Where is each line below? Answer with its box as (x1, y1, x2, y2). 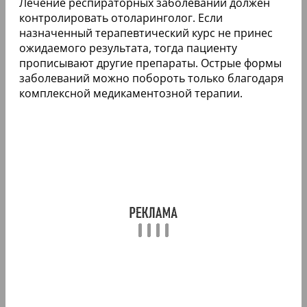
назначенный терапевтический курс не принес (19, 25, 273, 40)
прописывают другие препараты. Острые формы (19, 55, 282, 71)
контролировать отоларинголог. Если (19, 10, 223, 25)
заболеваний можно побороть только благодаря (19, 70, 284, 86)
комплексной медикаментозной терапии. (19, 85, 243, 101)
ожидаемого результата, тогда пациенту (19, 40, 237, 56)
